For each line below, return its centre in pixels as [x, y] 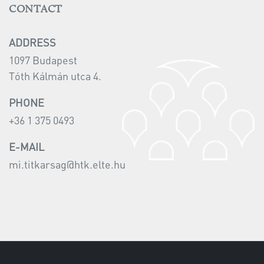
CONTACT [36, 9]
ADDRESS [32, 42]
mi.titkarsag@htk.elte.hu [67, 164]
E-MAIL [27, 146]
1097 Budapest [43, 60]
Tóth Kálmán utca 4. [55, 75]
